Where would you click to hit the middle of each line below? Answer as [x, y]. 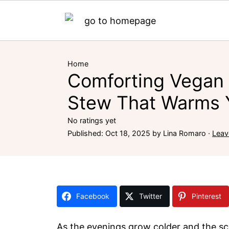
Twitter [151, 196]
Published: [86, 133]
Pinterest [207, 196]
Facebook [93, 196]
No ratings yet [92, 120]
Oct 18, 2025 [128, 133]
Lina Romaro [185, 133]
